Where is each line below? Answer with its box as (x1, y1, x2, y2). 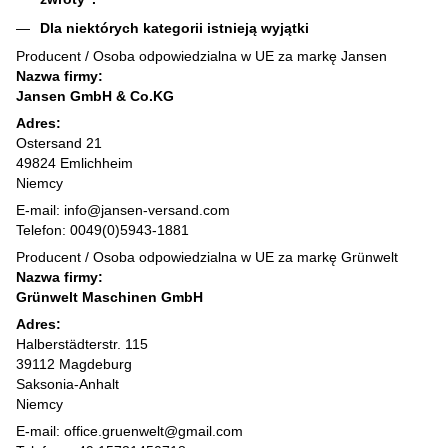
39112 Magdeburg (16, 356, 132, 373)
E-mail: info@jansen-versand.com (16, 202, 230, 219)
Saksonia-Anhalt (16, 376, 119, 393)
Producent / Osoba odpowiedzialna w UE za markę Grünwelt (16, 249, 402, 266)
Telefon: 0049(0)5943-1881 (16, 222, 189, 239)
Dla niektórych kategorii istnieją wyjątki (40, 19, 309, 36)
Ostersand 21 (16, 135, 102, 152)
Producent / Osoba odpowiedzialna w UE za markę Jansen (16, 48, 387, 65)
